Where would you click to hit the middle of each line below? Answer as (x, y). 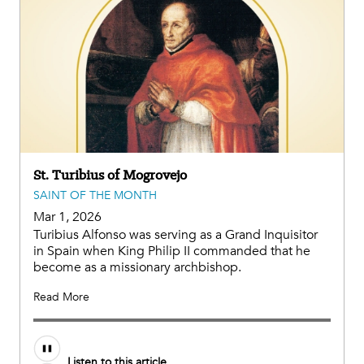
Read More (61, 297)
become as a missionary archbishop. (137, 267)
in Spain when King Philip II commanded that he (172, 251)
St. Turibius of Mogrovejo (110, 174)
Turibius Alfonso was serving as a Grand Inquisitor (175, 234)
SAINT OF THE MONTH (95, 195)
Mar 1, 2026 (67, 217)
